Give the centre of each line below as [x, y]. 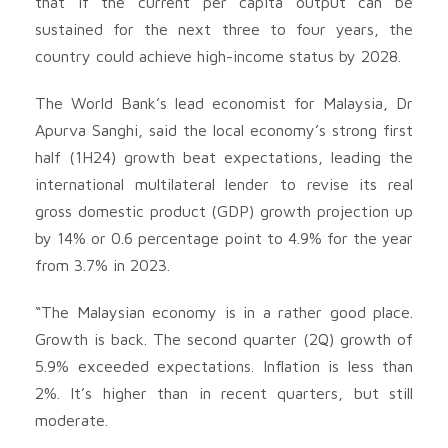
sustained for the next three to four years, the [224, 28]
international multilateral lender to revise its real [224, 183]
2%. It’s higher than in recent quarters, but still [224, 392]
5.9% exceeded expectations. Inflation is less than [224, 365]
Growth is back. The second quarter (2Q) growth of [224, 338]
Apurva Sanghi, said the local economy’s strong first [224, 129]
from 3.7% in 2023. [102, 264]
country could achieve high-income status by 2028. [218, 55]
